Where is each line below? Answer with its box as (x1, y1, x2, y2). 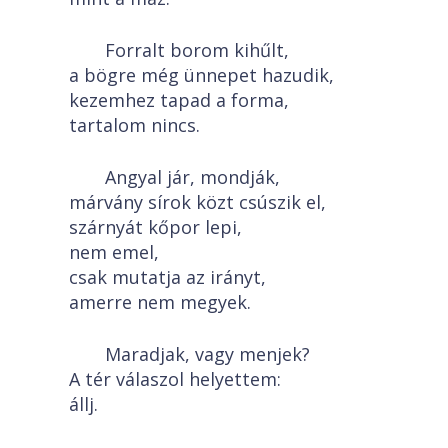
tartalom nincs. (69, 113, 200, 137)
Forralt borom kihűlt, (105, 38, 289, 62)
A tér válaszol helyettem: (69, 367, 281, 391)
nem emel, (69, 240, 159, 264)
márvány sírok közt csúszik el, (69, 190, 326, 214)
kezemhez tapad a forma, (69, 88, 289, 112)
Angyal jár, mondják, (105, 165, 280, 189)
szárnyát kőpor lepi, (69, 215, 242, 239)
